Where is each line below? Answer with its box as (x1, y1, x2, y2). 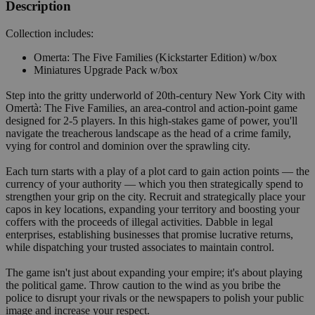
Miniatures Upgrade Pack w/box (34, 63, 178, 76)
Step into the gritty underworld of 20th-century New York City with (6, 89, 305, 101)
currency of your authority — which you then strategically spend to (6, 177, 303, 190)
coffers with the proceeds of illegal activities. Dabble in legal (6, 215, 273, 228)
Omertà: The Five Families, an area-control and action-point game (6, 101, 297, 114)
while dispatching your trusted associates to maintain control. (6, 240, 274, 253)
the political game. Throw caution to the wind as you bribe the (6, 278, 281, 291)
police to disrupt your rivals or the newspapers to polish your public (6, 291, 304, 304)
